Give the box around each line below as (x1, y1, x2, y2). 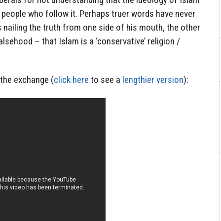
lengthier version (122, 74, 184, 86)
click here (54, 74, 89, 86)
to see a (89, 74, 122, 86)
